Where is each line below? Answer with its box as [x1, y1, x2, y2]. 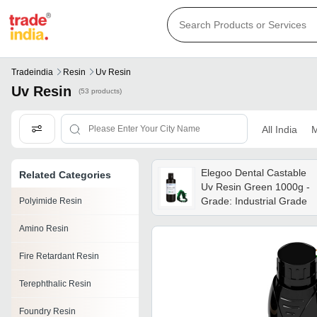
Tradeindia [11, 67, 53, 78]
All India [261, 123, 297, 135]
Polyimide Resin [19, 196, 82, 207]
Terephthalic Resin [19, 279, 91, 289]
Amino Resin [19, 224, 69, 234]
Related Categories [19, 169, 111, 181]
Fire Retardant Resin [19, 251, 99, 262]
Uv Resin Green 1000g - [200, 181, 310, 193]
